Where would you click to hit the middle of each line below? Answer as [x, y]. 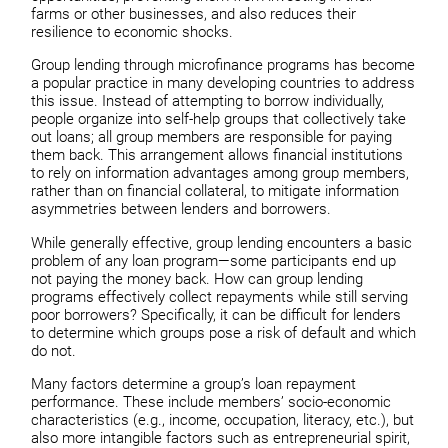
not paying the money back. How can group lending [197, 278]
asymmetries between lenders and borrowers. [181, 209]
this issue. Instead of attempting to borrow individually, [208, 101]
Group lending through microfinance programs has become [223, 65]
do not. [54, 350]
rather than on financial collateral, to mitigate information [215, 191]
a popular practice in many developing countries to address [223, 83]
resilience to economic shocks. [132, 31]
